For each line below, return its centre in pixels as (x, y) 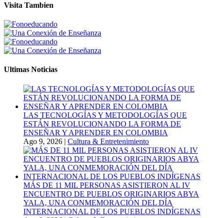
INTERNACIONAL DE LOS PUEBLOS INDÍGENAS (112, 211)
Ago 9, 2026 (43, 141)
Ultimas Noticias (31, 70)
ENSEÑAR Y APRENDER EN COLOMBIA (96, 132)
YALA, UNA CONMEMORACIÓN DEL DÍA (98, 202)
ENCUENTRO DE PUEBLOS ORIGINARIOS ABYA (111, 194)
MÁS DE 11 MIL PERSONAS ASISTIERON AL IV (107, 185)
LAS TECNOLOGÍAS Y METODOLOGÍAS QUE (105, 115)
